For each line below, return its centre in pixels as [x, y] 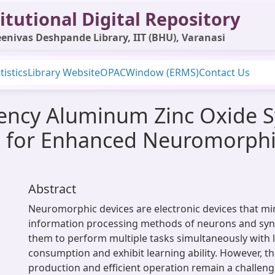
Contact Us [224, 72]
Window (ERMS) [162, 72]
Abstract [52, 189]
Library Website [64, 72]
